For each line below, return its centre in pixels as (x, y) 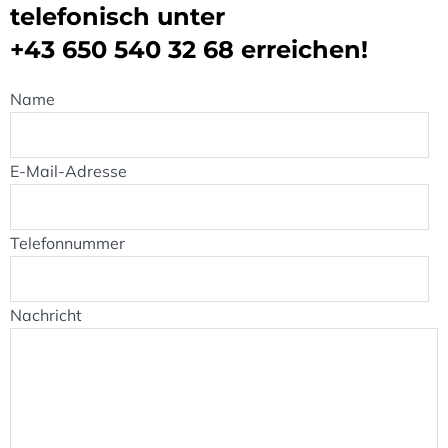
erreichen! (301, 49)
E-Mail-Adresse (68, 170)
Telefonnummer (67, 242)
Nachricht (46, 314)
